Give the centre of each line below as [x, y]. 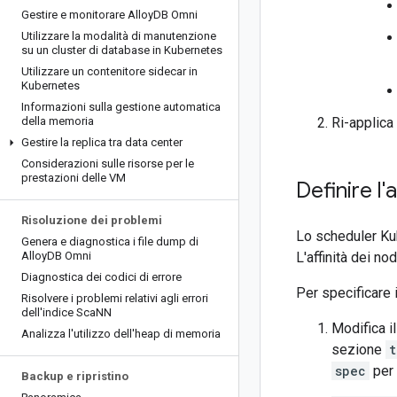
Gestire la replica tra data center [102, 142]
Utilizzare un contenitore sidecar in [109, 71]
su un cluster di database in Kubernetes [122, 50]
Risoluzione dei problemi [92, 220]
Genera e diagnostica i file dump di [110, 241]
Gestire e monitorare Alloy [87, 15]
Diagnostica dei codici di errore [101, 277]
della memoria [58, 121]
